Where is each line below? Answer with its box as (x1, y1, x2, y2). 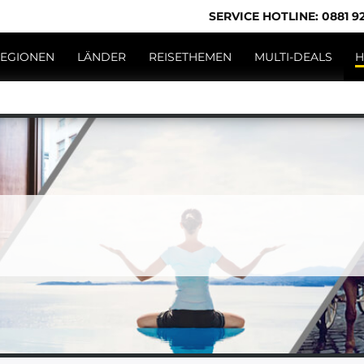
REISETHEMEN (149, 49, 232, 64)
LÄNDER (77, 49, 126, 64)
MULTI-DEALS (254, 49, 332, 64)
